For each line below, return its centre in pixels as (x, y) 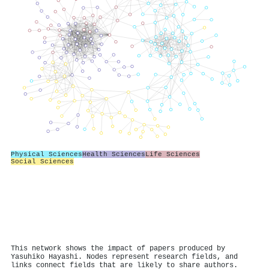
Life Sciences (173, 154)
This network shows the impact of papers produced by (118, 249)
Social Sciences (42, 161)
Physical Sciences (47, 154)
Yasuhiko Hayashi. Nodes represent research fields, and (124, 257)
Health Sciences (114, 154)
